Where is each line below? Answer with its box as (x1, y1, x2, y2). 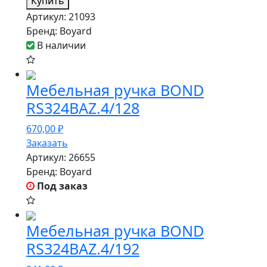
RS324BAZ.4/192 (26, 238, 139, 259)
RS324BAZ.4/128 (26, 98, 139, 118)
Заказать (26, 136, 68, 150)
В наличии (35, 39, 86, 52)
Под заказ (37, 179, 88, 193)
